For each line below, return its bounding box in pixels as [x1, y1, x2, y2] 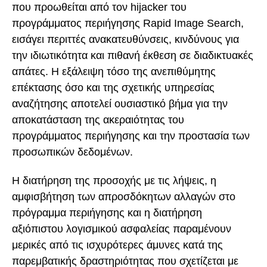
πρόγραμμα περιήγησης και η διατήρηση [12, 207, 202, 219]
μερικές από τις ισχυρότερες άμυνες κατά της [12, 239, 223, 252]
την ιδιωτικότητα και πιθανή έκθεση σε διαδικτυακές [12, 49, 253, 61]
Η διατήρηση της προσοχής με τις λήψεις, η [12, 175, 216, 187]
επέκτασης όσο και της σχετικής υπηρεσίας [12, 81, 215, 94]
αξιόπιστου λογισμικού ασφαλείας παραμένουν [12, 223, 231, 235]
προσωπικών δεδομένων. [12, 145, 133, 158]
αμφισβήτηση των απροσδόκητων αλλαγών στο [12, 191, 235, 203]
